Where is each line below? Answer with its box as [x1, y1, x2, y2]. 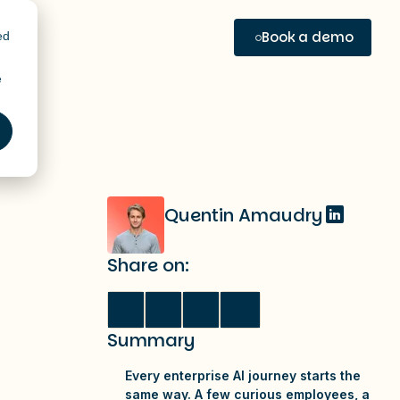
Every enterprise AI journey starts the [125, 368, 361, 383]
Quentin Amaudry [164, 203, 322, 228]
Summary [107, 328, 195, 353]
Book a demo [262, 28, 354, 46]
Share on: [107, 253, 189, 278]
